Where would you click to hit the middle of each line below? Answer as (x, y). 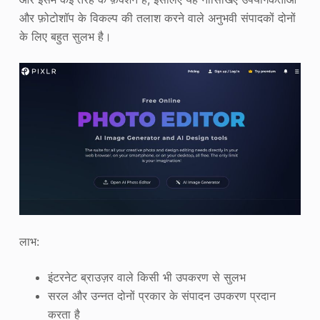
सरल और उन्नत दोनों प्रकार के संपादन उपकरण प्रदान (161, 295)
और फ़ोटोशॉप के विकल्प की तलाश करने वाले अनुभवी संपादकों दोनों (157, 17)
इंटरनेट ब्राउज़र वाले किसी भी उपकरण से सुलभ (146, 277)
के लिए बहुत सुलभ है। (65, 36)
